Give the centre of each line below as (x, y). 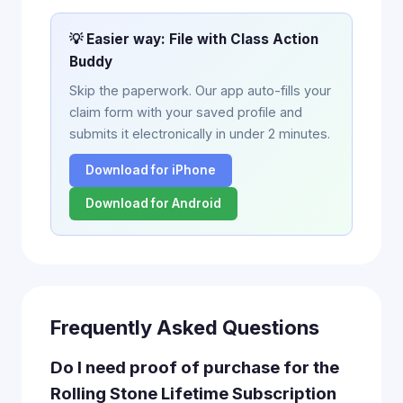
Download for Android (153, 203)
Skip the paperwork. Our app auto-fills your (200, 90)
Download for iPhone (151, 170)
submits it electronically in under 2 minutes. (200, 134)
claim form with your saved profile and (186, 112)
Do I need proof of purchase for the (195, 367)
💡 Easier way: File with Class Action (194, 39)
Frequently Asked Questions (185, 327)
